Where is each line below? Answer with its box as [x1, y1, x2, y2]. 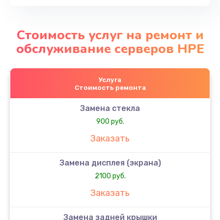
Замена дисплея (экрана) [59, 158, 161, 167]
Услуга [99, 76, 121, 83]
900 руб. [96, 117, 124, 126]
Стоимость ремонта [74, 83, 146, 91]
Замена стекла [80, 103, 140, 113]
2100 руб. [94, 171, 126, 180]
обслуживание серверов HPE [16, 40, 204, 57]
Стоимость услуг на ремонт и [16, 26, 204, 44]
